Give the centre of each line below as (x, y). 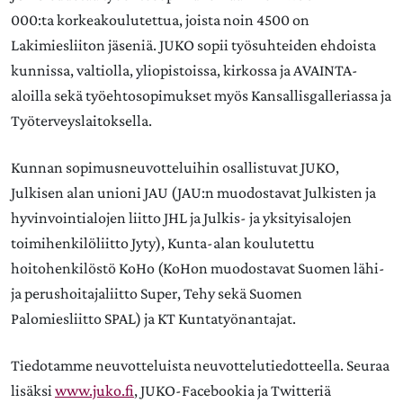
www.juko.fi (94, 390)
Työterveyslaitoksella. (83, 121)
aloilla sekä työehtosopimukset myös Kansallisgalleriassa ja (201, 95)
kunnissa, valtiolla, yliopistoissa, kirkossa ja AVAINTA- (184, 70)
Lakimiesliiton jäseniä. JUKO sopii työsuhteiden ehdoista (193, 45)
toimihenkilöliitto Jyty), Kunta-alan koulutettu (163, 243)
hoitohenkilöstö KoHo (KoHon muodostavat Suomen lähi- (198, 268)
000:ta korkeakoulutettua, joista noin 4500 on (160, 20)
